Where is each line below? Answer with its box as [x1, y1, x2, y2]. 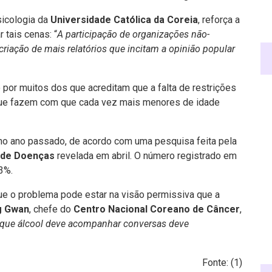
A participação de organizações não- [57, 29, 209, 40]
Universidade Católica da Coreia [50, 14, 198, 25]
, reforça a [198, 14, 240, 25]
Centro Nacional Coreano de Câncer [73, 203, 240, 215]
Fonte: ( [202, 257, 234, 268]
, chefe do [29, 203, 73, 215]
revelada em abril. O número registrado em [55, 150, 237, 161]
